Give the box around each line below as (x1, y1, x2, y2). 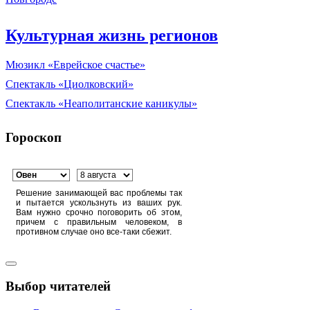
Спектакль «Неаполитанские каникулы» (6, 98, 197, 110)
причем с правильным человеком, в (16, 217, 182, 227)
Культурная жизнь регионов (6, 26, 218, 45)
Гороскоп (6, 129, 62, 145)
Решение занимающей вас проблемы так (16, 188, 182, 198)
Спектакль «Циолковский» (6, 78, 134, 91)
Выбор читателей (6, 279, 111, 294)
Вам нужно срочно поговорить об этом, (16, 207, 182, 217)
